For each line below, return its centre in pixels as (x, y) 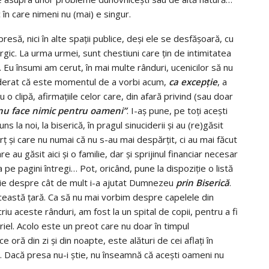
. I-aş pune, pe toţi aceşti (177, 110)
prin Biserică (203, 182)
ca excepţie (193, 81)
